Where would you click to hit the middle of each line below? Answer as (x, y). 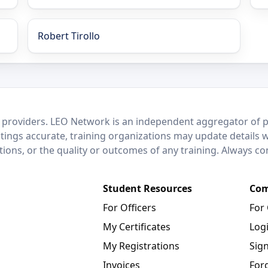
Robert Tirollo (68, 36)
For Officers (130, 208)
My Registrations (141, 246)
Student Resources (147, 189)
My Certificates (137, 227)
